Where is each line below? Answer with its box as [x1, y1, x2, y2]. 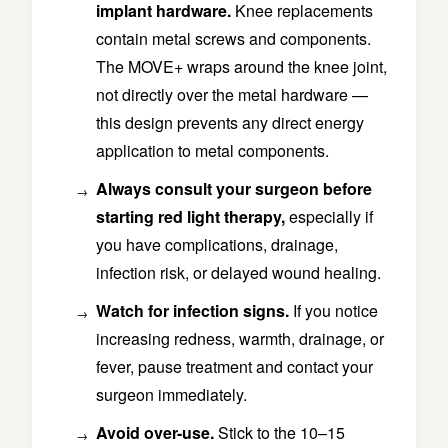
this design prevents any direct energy [96, 111, 364, 135]
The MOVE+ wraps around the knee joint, [96, 55, 387, 79]
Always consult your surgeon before [96, 177, 372, 201]
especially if [285, 205, 373, 229]
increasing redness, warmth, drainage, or [96, 327, 384, 351]
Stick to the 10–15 [214, 421, 345, 445]
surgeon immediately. [96, 383, 247, 407]
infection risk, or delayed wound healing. [96, 261, 381, 285]
